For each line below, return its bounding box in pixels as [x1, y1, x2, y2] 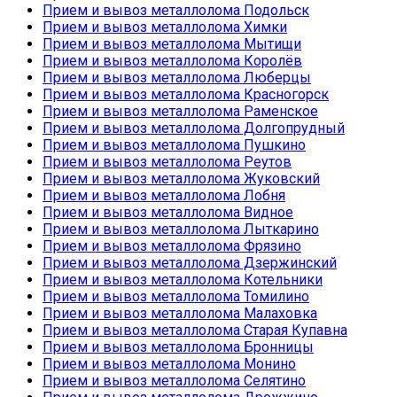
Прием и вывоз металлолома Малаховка [43, 305, 317, 323]
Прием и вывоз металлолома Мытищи [43, 35, 301, 53]
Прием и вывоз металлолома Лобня [43, 187, 285, 205]
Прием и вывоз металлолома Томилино [43, 288, 309, 306]
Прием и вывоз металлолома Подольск [43, 2, 309, 19]
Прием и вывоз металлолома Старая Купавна [43, 322, 347, 339]
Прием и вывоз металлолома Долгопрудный [43, 120, 345, 137]
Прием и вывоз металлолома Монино [43, 355, 296, 373]
